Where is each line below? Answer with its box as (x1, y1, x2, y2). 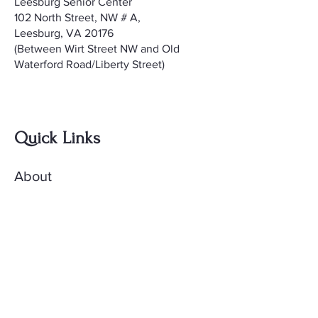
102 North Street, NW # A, (14, 11, 141, 23)
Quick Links (14, 128, 100, 148)
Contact (14, 242, 63, 258)
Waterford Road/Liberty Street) (14, 58, 165, 70)
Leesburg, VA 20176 (14, 27, 114, 39)
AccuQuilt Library (14, 279, 123, 295)
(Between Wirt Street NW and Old (14, 43, 180, 55)
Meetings (14, 205, 71, 221)
